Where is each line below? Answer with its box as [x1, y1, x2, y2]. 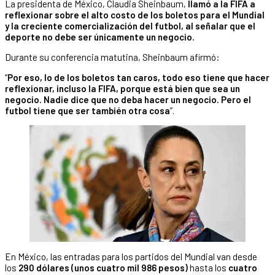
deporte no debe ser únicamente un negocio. [5, 31, 195, 42]
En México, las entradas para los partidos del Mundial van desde [5, 251, 257, 263]
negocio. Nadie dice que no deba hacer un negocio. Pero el [5, 93, 251, 105]
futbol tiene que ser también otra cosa [5, 104, 170, 116]
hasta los [188, 262, 228, 274]
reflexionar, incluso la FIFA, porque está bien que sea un [5, 82, 240, 94]
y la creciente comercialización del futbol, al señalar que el [5, 20, 255, 31]
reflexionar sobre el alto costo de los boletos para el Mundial [5, 9, 265, 20]
